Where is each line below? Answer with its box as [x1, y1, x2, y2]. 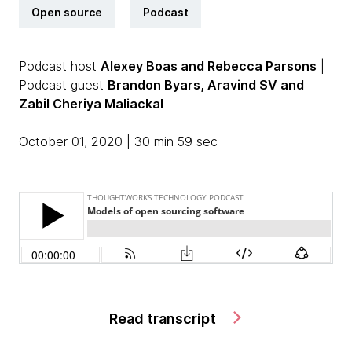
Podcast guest [19, 77, 108, 93]
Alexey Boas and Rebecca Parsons [101, 58, 317, 74]
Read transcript [108, 310, 219, 327]
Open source [31, 5, 102, 19]
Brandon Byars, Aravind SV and [108, 77, 304, 93]
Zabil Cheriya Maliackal [19, 96, 163, 112]
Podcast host [19, 58, 101, 74]
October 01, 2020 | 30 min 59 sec [19, 134, 218, 149]
